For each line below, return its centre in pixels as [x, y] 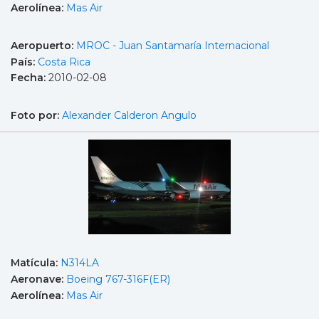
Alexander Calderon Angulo [129, 115]
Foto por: [36, 115]
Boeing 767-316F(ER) [118, 279]
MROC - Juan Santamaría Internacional [173, 46]
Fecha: [30, 78]
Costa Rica [64, 62]
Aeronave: [38, 279]
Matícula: [36, 263]
